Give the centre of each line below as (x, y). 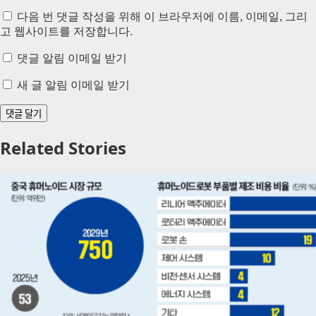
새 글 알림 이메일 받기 (73, 85)
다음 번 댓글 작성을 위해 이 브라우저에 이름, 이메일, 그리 (162, 17)
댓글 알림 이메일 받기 (72, 59)
